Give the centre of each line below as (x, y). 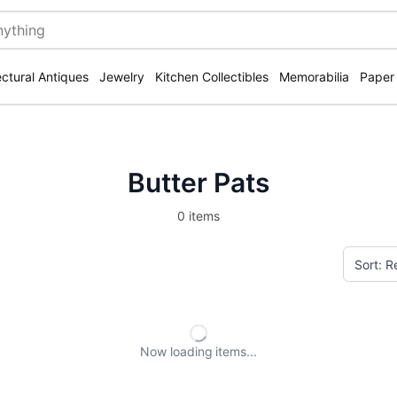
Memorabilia (314, 77)
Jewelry (122, 77)
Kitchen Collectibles (212, 77)
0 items (198, 216)
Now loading (176, 351)
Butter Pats (198, 183)
